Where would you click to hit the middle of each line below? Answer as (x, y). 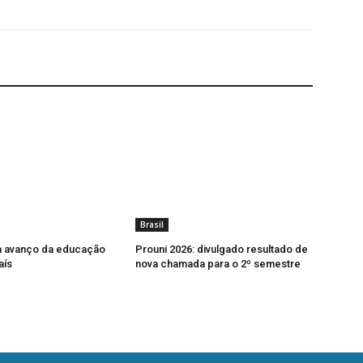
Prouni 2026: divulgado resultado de (222, 250)
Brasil (152, 225)
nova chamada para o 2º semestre (218, 264)
